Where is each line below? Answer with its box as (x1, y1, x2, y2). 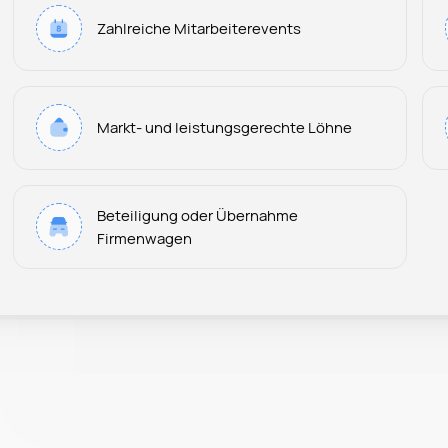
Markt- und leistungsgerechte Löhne (97, 117, 353, 138)
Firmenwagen (97, 227, 193, 248)
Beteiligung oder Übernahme (97, 204, 299, 225)
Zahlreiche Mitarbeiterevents (97, 18, 302, 39)
